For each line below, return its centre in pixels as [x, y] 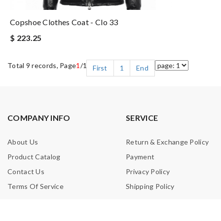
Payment [140, 157]
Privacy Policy [148, 172]
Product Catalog [34, 157]
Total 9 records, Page [42, 66]
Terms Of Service [36, 186]
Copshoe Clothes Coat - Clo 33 [64, 22]
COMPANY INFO [39, 118]
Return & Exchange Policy [167, 142]
